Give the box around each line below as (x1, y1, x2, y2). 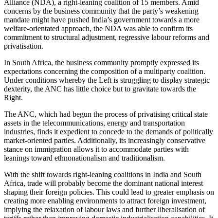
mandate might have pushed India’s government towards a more (4, 16, 200, 24)
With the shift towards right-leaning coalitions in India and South (4, 170, 201, 179)
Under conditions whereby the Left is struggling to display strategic (4, 76, 210, 85)
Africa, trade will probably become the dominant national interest (4, 179, 203, 188)
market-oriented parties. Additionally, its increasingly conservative (4, 136, 205, 145)
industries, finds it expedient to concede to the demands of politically (4, 127, 213, 136)
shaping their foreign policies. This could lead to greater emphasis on (4, 188, 214, 197)
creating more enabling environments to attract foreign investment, (4, 197, 206, 205)
